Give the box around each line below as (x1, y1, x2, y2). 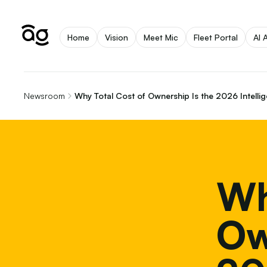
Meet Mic (144, 32, 178, 42)
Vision (105, 32, 128, 42)
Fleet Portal (194, 32, 238, 42)
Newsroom (24, 91, 65, 101)
